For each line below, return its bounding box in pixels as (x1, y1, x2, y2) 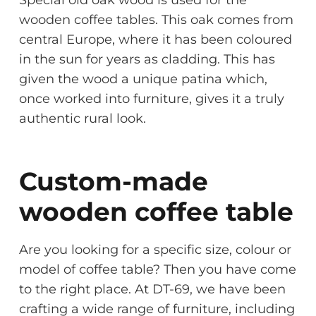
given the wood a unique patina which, (19, 71, 267, 87)
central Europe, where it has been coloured (19, 31, 292, 47)
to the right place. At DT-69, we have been (19, 281, 286, 297)
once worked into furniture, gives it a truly (19, 90, 284, 107)
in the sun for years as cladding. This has (19, 51, 275, 67)
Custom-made (19, 165, 208, 197)
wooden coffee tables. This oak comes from (19, 11, 293, 28)
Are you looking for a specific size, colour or (19, 241, 291, 257)
